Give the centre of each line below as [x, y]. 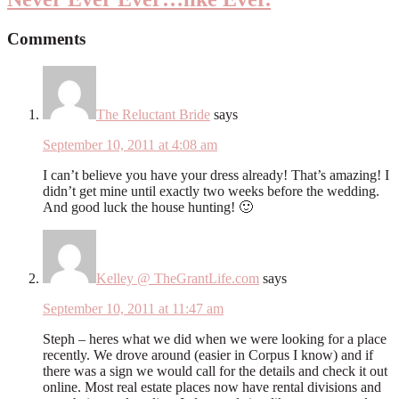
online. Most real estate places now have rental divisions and [212, 387]
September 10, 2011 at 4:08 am [130, 144]
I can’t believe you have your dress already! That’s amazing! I [216, 175]
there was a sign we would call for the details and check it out [215, 370]
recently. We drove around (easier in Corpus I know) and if [208, 354]
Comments [46, 38]
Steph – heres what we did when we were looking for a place [215, 338]
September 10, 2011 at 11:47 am [133, 308]
